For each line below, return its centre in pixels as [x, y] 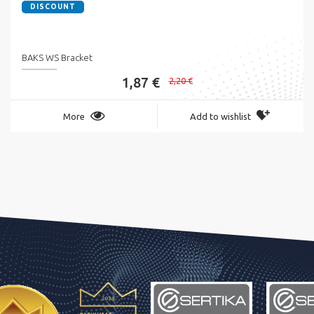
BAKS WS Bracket [57, 58]
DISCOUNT [53, 7]
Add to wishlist [220, 117]
